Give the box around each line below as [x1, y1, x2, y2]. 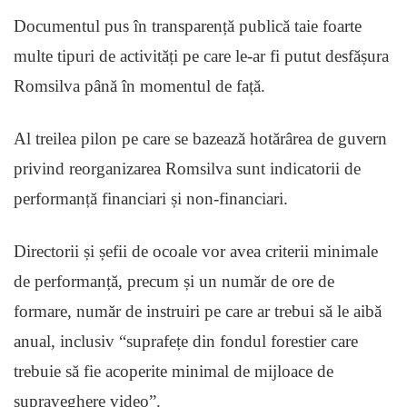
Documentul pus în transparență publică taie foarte [14, 16, 362, 36]
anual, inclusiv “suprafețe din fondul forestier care [14, 332, 358, 352]
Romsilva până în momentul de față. [14, 76, 270, 96]
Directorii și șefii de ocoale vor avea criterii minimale [14, 242, 378, 262]
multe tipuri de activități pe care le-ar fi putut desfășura [14, 46, 389, 66]
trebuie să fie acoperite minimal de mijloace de [14, 362, 333, 382]
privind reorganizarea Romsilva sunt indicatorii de [14, 159, 361, 179]
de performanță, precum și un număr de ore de [14, 272, 334, 292]
